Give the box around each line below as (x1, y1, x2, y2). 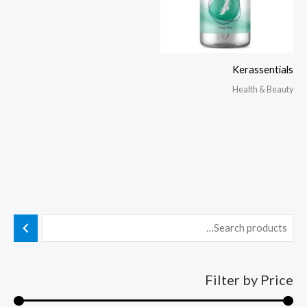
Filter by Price (205, 271, 293, 288)
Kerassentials (232, 64, 293, 76)
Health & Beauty (232, 84, 293, 95)
